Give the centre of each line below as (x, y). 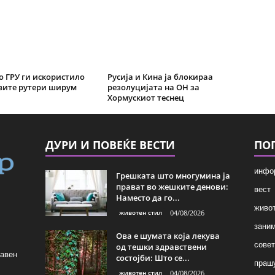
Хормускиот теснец (145, 98)
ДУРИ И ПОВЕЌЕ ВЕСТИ (110, 145)
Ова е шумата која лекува (168, 236)
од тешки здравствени (161, 247)
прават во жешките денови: (172, 187)
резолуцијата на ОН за (153, 87)
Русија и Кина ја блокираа (160, 77)
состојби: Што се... (153, 258)
